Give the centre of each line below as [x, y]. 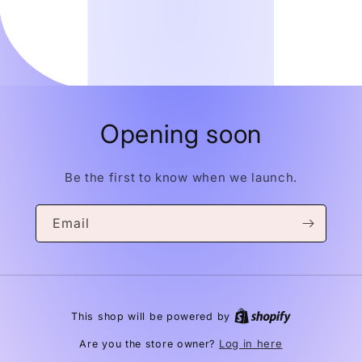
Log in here [250, 343]
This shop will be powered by [153, 316]
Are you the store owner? [149, 344]
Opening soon [181, 133]
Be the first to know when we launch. [181, 177]
